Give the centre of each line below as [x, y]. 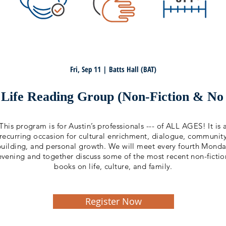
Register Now [114, 201]
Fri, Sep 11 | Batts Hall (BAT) [113, 69]
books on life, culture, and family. [113, 166]
